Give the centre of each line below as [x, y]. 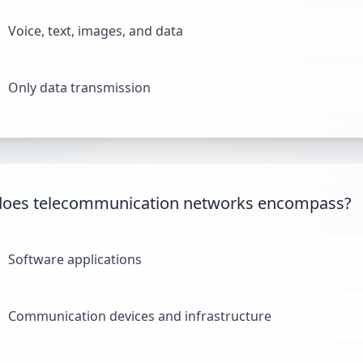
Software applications [75, 259]
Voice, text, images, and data [96, 31]
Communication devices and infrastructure [140, 316]
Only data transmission [79, 88]
